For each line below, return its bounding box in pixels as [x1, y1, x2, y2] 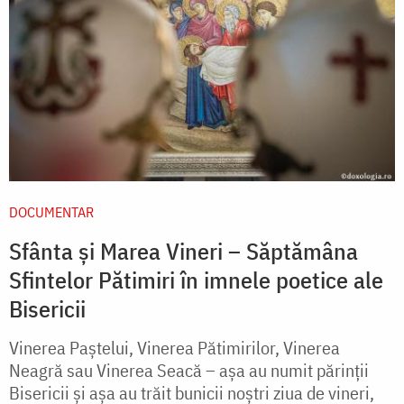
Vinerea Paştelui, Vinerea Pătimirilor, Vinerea [9, 335, 340, 361]
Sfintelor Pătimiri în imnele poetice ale [9, 264, 383, 296]
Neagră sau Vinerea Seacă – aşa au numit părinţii [9, 358, 369, 383]
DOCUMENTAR [9, 203, 94, 222]
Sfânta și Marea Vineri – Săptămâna [9, 235, 358, 267]
